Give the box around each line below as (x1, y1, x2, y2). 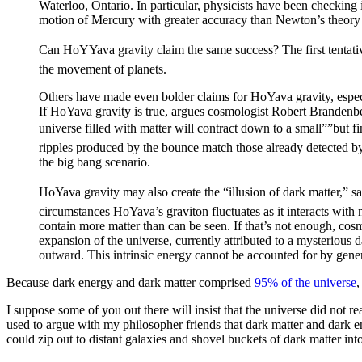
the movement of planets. (39, 61, 166, 76)
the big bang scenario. (39, 154, 150, 169)
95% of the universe (255, 275, 356, 289)
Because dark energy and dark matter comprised (6, 275, 255, 289)
